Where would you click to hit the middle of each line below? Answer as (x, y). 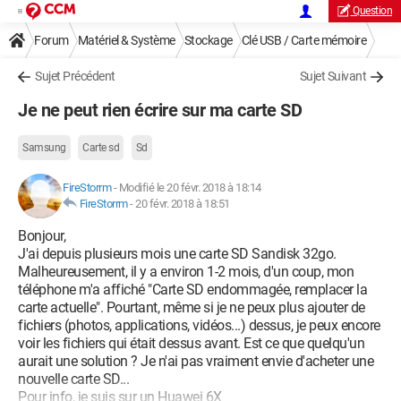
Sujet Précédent (75, 76)
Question (372, 11)
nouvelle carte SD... (73, 379)
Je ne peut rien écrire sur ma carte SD (160, 110)
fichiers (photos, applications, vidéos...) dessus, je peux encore (199, 325)
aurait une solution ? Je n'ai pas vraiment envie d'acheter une (196, 361)
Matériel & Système (126, 40)
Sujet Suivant (333, 76)
